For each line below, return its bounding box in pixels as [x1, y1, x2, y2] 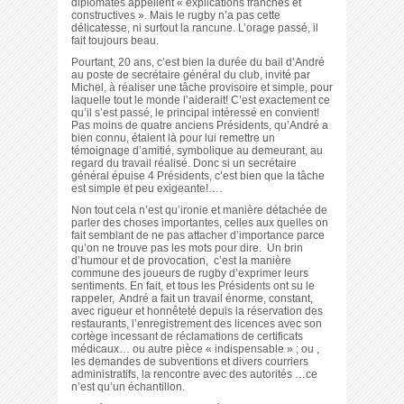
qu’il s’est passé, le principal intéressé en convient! [71, 106, 319, 119]
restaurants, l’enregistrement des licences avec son [71, 317, 322, 330]
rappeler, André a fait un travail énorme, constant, [71, 292, 313, 305]
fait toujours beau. [71, 34, 159, 47]
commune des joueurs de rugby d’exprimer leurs [71, 267, 308, 280]
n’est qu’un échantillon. [71, 381, 185, 393]
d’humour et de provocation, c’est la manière [71, 254, 291, 267]
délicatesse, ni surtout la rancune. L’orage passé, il [71, 22, 318, 34]
